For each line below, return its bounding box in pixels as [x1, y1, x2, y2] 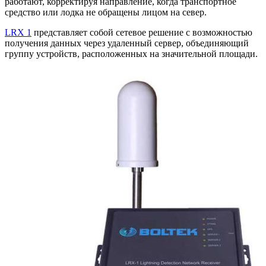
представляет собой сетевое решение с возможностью [31, 27, 252, 38]
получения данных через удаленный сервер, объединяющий [5, 38, 249, 49]
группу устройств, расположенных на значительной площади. [5, 49, 258, 59]
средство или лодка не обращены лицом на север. [5, 7, 207, 18]
